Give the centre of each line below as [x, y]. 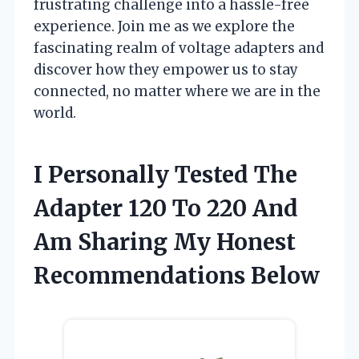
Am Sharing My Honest [165, 242]
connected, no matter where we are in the [177, 91]
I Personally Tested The [165, 174]
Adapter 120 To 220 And [166, 208]
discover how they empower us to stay [166, 69]
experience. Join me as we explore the [164, 26]
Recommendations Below [177, 275]
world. [55, 113]
